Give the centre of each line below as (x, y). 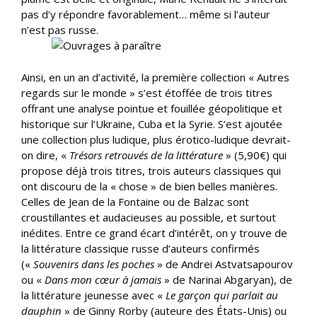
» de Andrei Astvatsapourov (224, 264)
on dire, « (45, 155)
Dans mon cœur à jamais (103, 279)
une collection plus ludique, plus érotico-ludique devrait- (156, 139)
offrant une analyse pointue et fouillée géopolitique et (152, 108)
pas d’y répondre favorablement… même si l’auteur (146, 14)
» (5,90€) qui (255, 155)
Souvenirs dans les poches (94, 264)
